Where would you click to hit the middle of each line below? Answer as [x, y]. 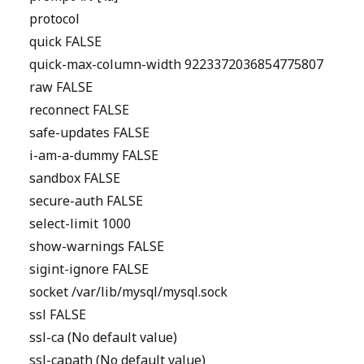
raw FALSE [61, 87]
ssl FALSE [58, 315]
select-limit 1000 [80, 224]
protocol [54, 19]
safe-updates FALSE [89, 133]
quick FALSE [65, 42]
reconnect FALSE [79, 110]
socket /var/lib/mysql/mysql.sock [128, 292]
